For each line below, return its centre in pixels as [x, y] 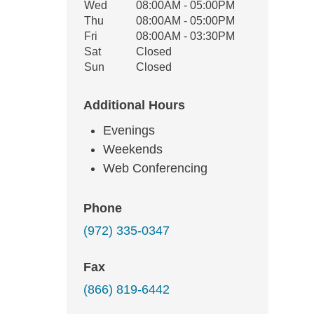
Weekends [133, 149]
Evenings [129, 130]
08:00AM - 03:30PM [185, 36]
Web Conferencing [155, 168]
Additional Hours [134, 105]
